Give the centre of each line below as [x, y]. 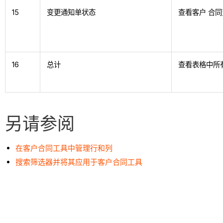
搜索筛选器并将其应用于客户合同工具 [79, 162]
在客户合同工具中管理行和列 [64, 148]
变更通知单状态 [71, 12]
